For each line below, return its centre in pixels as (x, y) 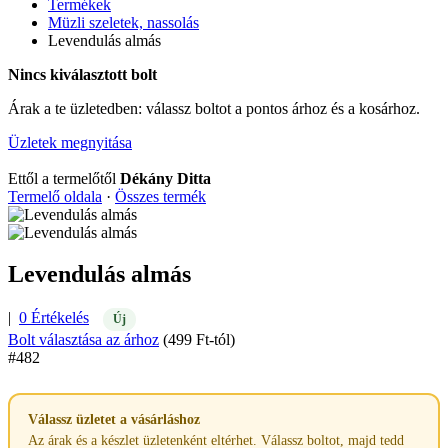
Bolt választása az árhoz (83, 340)
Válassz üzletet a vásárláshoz (113, 419)
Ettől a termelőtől (62, 178)
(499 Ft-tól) (199, 340)
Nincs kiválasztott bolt (82, 74)
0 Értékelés (54, 318)
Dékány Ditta (165, 178)
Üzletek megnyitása (70, 142)
